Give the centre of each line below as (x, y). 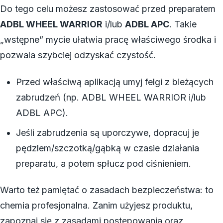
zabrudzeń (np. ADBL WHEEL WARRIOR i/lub (111, 97)
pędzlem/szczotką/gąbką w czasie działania (107, 148)
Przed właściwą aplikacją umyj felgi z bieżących (114, 82)
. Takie (183, 24)
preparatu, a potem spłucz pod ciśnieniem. (103, 163)
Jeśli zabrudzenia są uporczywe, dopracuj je (107, 132)
